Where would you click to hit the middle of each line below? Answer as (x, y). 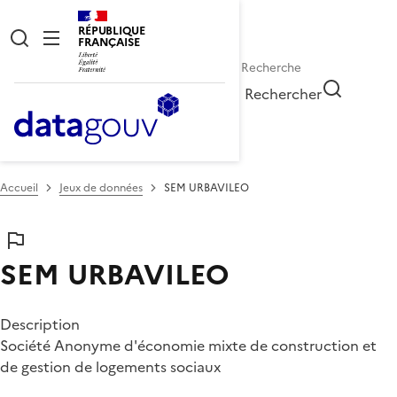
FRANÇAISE (109, 42)
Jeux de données (101, 187)
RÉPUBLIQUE (112, 31)
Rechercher (284, 93)
